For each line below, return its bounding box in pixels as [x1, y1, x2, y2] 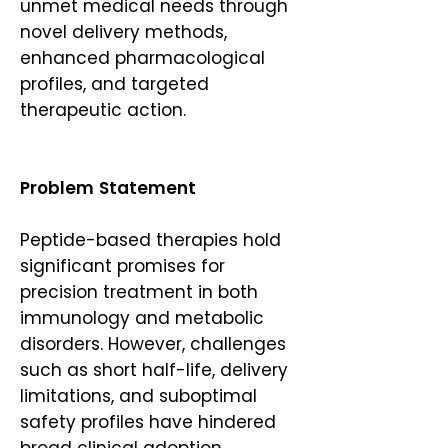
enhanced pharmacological [20, 46, 265, 70]
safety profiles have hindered [20, 410, 276, 434]
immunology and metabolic [20, 306, 264, 330]
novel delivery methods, [20, 20, 227, 44]
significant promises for [20, 254, 225, 278]
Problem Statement [20, 176, 201, 200]
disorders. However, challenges [20, 332, 286, 356]
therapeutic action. [20, 98, 191, 122]
